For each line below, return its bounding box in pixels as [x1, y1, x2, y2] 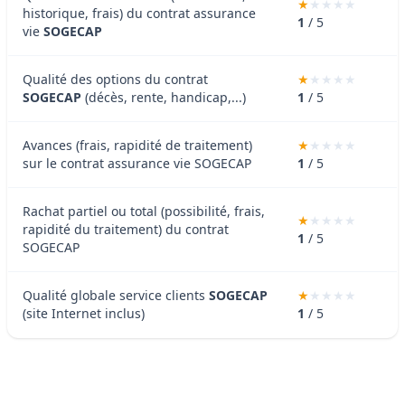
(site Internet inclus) [23, 304, 145, 322]
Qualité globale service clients [23, 286, 209, 304]
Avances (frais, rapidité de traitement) [23, 136, 252, 154]
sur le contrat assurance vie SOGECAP [23, 154, 251, 172]
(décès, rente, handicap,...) [81, 88, 246, 106]
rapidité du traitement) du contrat [23, 220, 229, 238]
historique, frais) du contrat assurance [23, 4, 256, 22]
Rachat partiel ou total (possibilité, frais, [23, 202, 265, 220]
